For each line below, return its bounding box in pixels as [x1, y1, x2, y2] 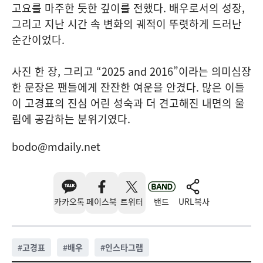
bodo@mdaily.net [12, 139, 100, 154]
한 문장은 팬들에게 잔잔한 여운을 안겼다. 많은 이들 [12, 79, 245, 95]
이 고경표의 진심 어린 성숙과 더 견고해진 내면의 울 [12, 95, 245, 111]
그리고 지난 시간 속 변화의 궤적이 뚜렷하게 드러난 [12, 16, 242, 32]
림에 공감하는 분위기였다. [12, 111, 130, 127]
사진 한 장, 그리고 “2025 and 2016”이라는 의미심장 [12, 63, 251, 79]
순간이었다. [12, 32, 65, 48]
